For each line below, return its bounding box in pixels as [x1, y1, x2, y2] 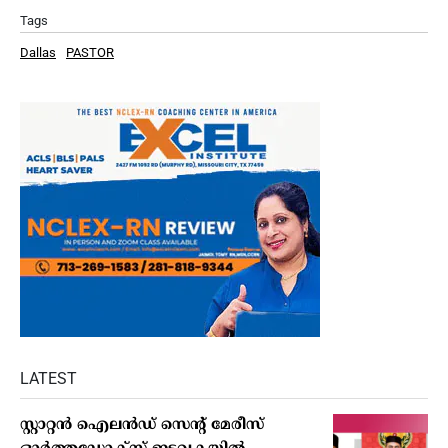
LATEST [20, 369, 77, 389]
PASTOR [66, 45, 114, 61]
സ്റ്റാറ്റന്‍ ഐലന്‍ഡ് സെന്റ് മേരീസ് [20, 416, 264, 436]
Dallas [20, 45, 56, 61]
